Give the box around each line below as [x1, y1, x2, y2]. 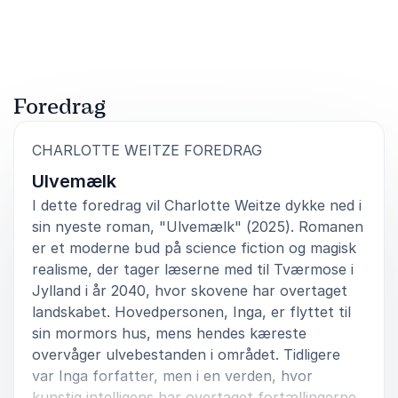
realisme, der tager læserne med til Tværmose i [32, 259, 354, 278]
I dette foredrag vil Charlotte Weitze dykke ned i [32, 195, 362, 214]
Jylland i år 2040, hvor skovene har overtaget [32, 281, 347, 299]
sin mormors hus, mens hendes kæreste [32, 323, 306, 342]
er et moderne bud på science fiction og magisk [32, 238, 356, 257]
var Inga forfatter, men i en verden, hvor [32, 366, 313, 385]
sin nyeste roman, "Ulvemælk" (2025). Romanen [32, 217, 363, 235]
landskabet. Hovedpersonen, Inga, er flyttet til [32, 302, 351, 321]
